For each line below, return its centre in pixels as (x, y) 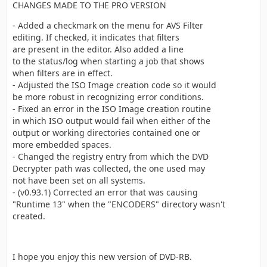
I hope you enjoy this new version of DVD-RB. (102, 257)
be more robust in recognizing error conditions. (108, 97)
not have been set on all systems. (79, 180)
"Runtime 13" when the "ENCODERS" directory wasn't (119, 204)
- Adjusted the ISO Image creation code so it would (114, 85)
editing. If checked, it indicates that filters (96, 37)
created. (29, 216)
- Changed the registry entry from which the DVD (111, 156)
